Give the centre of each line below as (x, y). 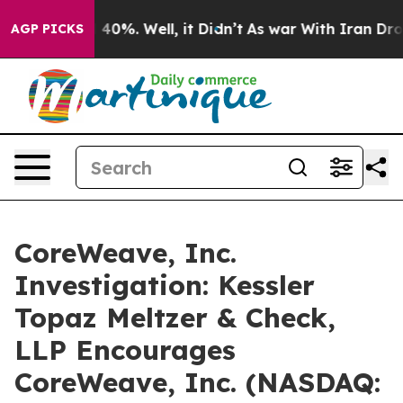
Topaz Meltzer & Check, (175, 318)
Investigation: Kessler (165, 285)
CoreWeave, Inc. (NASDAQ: (197, 382)
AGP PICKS (47, 29)
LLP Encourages (125, 350)
